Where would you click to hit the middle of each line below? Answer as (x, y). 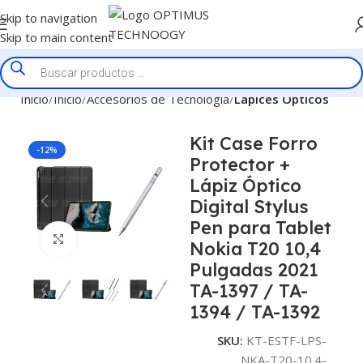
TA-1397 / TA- (248, 291)
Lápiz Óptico (245, 186)
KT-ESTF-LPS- (286, 340)
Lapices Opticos (282, 99)
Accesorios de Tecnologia (158, 99)
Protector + (239, 164)
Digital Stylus (249, 207)
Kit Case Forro (253, 143)
